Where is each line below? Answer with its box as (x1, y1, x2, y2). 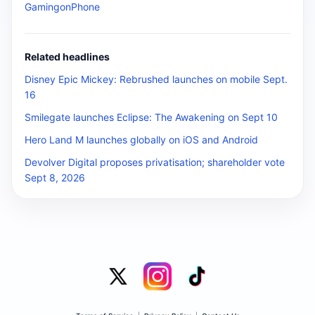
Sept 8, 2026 (25, 172, 85, 184)
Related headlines (25, 51, 110, 63)
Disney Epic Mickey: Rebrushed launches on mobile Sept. (25, 73, 288, 85)
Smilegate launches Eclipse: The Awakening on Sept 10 (25, 111, 278, 123)
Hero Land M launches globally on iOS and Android (25, 134, 258, 146)
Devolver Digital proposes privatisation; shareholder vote (25, 156, 285, 168)
